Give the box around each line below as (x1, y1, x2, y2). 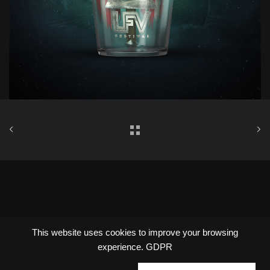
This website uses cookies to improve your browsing (32, 228, 238, 237)
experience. (97, 242, 143, 252)
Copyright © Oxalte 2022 (82, 222, 188, 234)
